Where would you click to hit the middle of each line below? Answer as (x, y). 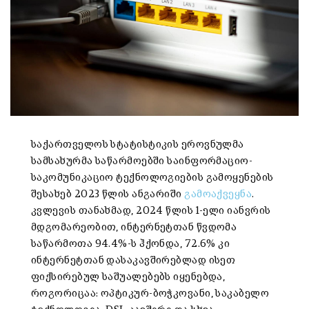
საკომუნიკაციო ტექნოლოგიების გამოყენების (152, 178)
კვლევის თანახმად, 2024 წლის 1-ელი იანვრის (151, 211)
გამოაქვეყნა (218, 195)
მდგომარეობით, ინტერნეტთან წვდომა (134, 228)
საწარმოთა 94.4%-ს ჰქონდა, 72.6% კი (131, 244)
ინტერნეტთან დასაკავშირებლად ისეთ (133, 261)
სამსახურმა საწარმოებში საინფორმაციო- (142, 161)
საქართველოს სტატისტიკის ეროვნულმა (138, 145)
